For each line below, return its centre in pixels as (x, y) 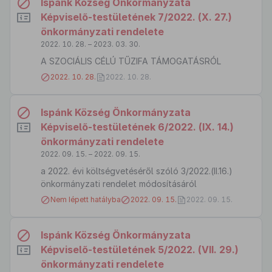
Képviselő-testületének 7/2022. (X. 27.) (136, 17)
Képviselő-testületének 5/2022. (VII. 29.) (140, 250)
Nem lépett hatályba (86, 199)
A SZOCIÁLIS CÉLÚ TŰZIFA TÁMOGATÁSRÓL (131, 61)
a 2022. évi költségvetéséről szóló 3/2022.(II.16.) (137, 171)
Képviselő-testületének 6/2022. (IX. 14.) (137, 127)
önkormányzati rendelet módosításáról (119, 184)
